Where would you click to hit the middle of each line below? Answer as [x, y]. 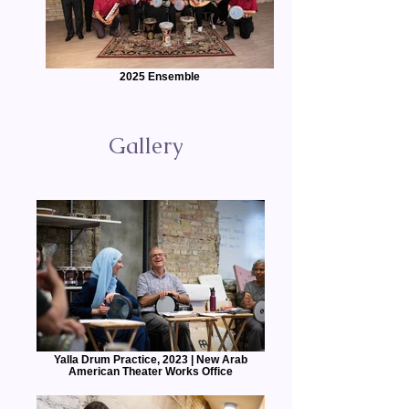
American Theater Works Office [151, 371]
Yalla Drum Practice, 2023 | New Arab [151, 359]
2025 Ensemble [160, 76]
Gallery [146, 146]
